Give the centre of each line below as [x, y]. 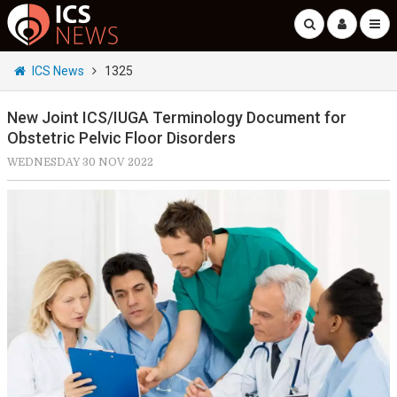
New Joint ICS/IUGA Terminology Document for [177, 117]
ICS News [58, 71]
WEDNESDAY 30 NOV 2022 [80, 162]
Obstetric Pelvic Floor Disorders [121, 138]
